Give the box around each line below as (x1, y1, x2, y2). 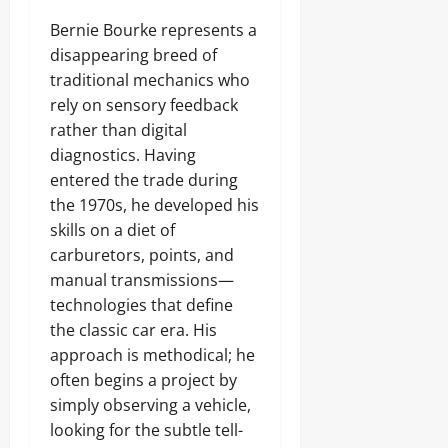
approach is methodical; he (50, 344, 255, 366)
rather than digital (50, 119, 187, 141)
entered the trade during (50, 169, 238, 191)
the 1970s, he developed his (50, 194, 259, 216)
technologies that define (50, 294, 233, 316)
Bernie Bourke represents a (50, 19, 257, 41)
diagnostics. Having (50, 144, 196, 166)
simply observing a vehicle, (50, 394, 251, 416)
